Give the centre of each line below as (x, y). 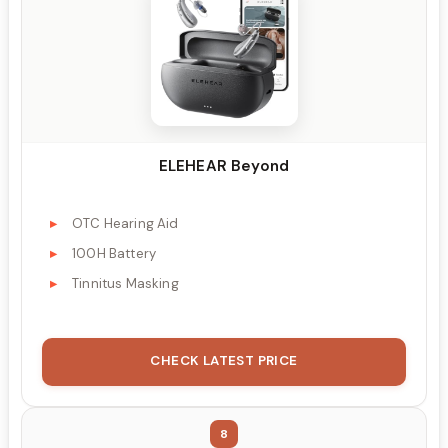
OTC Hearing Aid (125, 223)
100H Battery (114, 253)
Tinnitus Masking (125, 283)
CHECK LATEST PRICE (224, 360)
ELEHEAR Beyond (224, 166)
